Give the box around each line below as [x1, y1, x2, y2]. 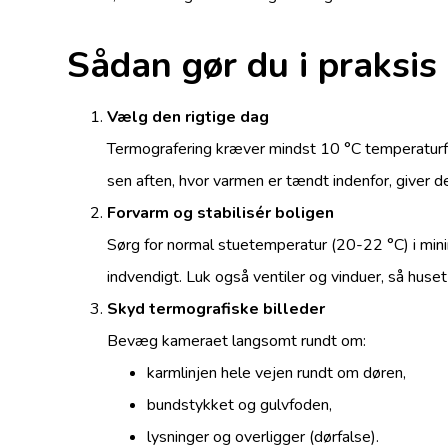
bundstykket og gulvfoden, [147, 393, 333, 416]
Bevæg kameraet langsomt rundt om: [107, 329, 367, 352]
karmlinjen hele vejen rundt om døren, [147, 361, 407, 384]
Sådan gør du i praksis [67, 40, 438, 90]
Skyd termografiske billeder [107, 297, 326, 320]
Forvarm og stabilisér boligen [107, 201, 335, 224]
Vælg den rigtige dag [107, 105, 270, 128]
